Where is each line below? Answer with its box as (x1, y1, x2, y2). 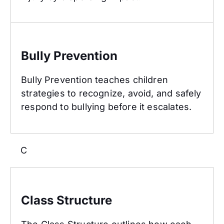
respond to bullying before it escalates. (21, 101, 192, 112)
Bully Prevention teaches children (21, 74, 168, 85)
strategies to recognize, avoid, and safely (21, 88, 201, 99)
